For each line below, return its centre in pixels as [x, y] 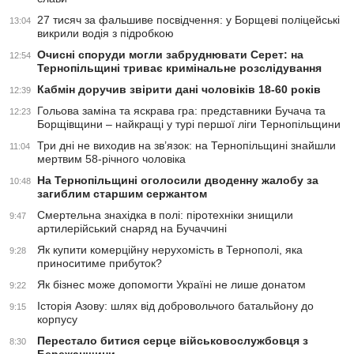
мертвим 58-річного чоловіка [111, 159]
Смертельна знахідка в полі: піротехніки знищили [165, 215]
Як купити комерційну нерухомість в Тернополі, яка [170, 250]
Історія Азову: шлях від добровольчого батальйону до [175, 306]
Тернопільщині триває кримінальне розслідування [179, 68]
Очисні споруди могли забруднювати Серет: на [170, 55]
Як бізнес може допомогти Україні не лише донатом [171, 285]
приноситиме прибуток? [100, 264]
